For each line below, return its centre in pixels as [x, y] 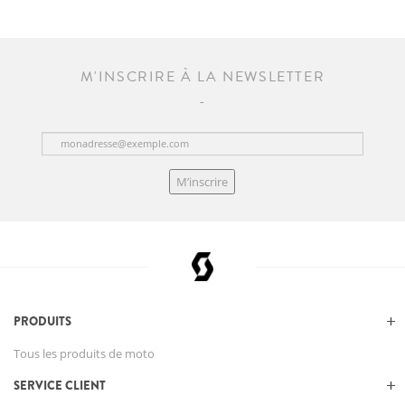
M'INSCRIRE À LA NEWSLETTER [202, 77]
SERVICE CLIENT [60, 386]
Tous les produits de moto [84, 354]
